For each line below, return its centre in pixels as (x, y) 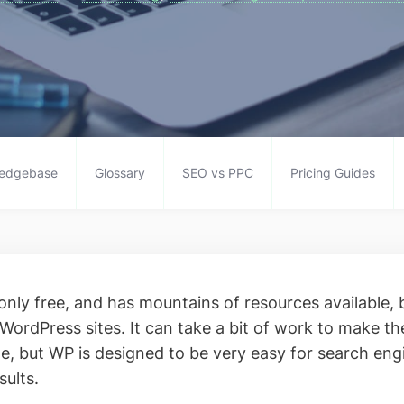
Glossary (119, 173)
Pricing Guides (332, 173)
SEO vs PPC (217, 173)
